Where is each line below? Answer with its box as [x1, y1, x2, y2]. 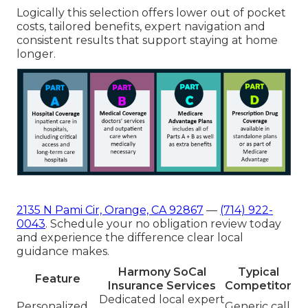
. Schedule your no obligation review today [45, 217, 281, 231]
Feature [35, 272, 80, 286]
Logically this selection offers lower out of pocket [16, 6, 286, 20]
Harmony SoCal [118, 265, 206, 279]
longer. [16, 47, 56, 61]
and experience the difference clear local [16, 231, 243, 245]
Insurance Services [108, 279, 216, 293]
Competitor [225, 279, 291, 293]
